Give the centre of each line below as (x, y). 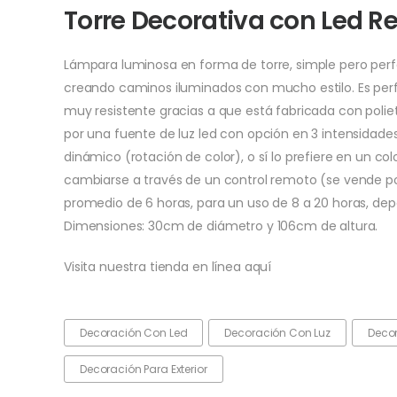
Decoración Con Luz (277, 332)
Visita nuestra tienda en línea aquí (168, 266)
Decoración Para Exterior (144, 369)
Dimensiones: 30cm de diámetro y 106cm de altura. (221, 226)
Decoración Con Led (134, 332)
